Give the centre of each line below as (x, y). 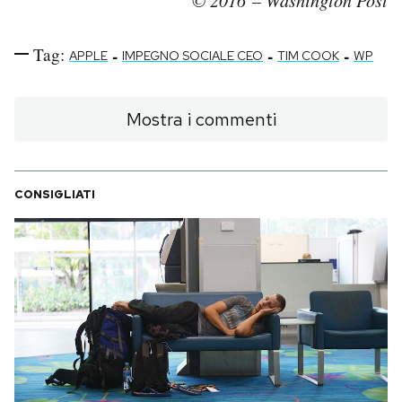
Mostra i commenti (201, 119)
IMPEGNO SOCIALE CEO (192, 55)
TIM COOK (308, 55)
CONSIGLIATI (55, 194)
